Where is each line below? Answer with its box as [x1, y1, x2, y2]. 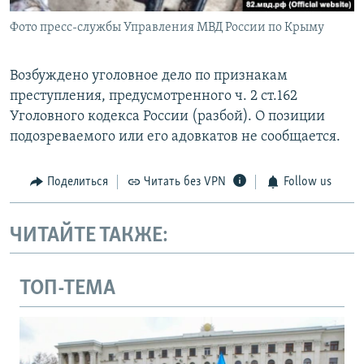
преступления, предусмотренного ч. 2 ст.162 [10, 89, 297, 105]
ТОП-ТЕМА [19, 278, 115, 301]
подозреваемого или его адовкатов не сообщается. [10, 129, 340, 145]
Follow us [283, 175, 331, 189]
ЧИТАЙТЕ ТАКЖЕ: [10, 224, 168, 247]
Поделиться [46, 175, 108, 189]
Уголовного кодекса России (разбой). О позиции [10, 109, 325, 125]
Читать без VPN [144, 175, 226, 189]
